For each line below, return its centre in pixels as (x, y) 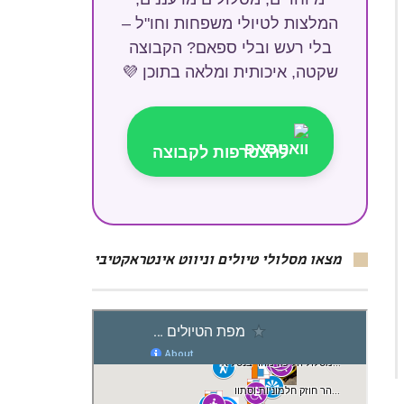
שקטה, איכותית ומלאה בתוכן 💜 (230, 72)
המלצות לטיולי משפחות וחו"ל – (230, 23)
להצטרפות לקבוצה (220, 152)
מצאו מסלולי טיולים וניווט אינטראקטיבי (217, 262)
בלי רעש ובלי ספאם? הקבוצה (230, 48)
